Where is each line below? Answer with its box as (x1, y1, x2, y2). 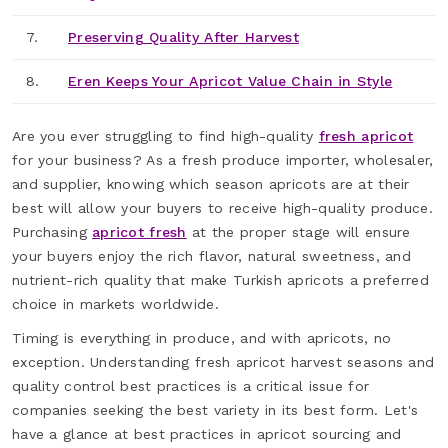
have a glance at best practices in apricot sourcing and (12, 425, 402, 442)
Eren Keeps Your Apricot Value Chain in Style (68, 72, 393, 89)
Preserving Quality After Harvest (68, 28, 299, 45)
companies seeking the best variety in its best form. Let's (12, 401, 419, 418)
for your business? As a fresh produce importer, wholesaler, (12, 151, 434, 168)
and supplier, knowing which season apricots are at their (12, 175, 410, 192)
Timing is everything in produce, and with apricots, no (12, 329, 392, 346)
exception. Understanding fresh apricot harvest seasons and (12, 353, 435, 370)
